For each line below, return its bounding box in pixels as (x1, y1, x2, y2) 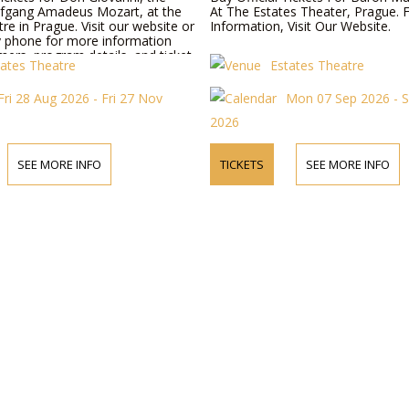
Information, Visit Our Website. (210, 17, 392, 35)
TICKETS (220, 156, 265, 173)
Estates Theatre (270, 57, 365, 74)
